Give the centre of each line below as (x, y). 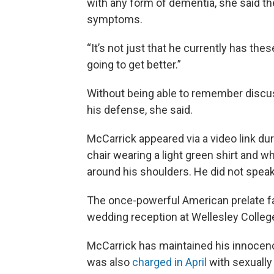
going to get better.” (134, 65)
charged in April (169, 262)
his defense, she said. (140, 110)
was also (109, 262)
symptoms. (115, 20)
